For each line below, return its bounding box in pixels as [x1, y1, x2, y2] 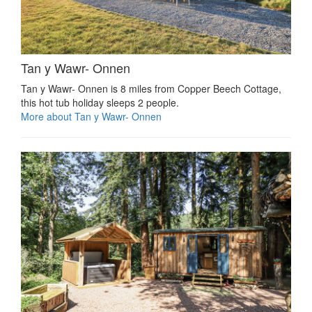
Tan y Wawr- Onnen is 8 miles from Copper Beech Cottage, [21, 81, 281, 96]
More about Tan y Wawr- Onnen [21, 109, 162, 124]
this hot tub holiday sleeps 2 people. [21, 95, 179, 110]
